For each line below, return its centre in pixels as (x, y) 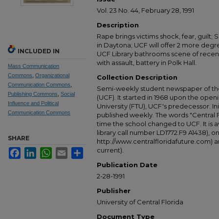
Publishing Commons (33, 94)
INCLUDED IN (39, 51)
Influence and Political (33, 103)
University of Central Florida (140, 202)
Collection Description (137, 77)
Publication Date (127, 165)
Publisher (114, 191)
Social (68, 94)
